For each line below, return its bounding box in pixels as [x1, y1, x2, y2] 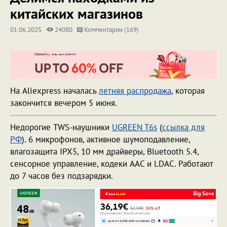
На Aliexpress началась [10, 85, 99, 97]
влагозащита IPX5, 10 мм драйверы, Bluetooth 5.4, [10, 146, 199, 158]
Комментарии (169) [83, 25, 139, 34]
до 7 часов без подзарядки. [10, 170, 113, 182]
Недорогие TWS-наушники [10, 122, 112, 133]
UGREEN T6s [112, 122, 157, 133]
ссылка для [162, 122, 205, 133]
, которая [171, 85, 205, 97]
